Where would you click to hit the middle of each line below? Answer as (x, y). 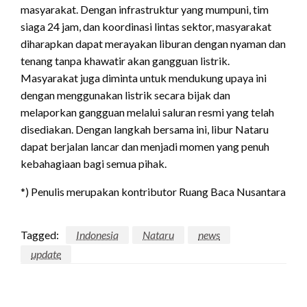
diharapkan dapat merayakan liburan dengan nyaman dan (153, 43)
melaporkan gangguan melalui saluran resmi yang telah (147, 112)
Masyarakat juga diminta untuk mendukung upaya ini (144, 77)
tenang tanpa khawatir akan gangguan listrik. (125, 60)
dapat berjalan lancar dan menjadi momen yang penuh (145, 146)
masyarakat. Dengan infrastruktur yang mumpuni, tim (145, 9)
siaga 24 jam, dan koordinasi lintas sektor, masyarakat (146, 26)
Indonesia (97, 234)
